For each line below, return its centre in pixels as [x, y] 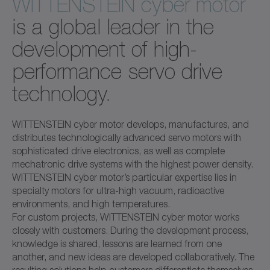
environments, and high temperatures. [91, 203]
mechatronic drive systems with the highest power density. [133, 164]
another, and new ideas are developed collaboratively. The [133, 256]
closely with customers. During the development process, [130, 230]
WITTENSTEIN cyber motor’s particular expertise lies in [124, 177]
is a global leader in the [113, 27]
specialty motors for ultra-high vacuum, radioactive [118, 190]
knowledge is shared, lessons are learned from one [117, 243]
